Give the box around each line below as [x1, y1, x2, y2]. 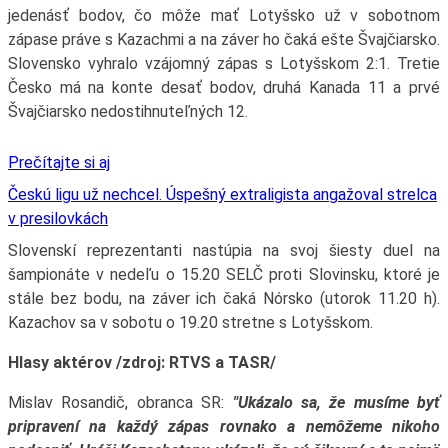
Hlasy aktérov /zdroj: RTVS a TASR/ [7, 352, 276, 372]
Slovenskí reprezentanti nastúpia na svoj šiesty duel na [7, 240, 441, 260]
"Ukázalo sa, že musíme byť [232, 392, 441, 412]
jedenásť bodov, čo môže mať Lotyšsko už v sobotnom [7, 5, 441, 25]
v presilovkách [7, 208, 108, 228]
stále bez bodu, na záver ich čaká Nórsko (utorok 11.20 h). [7, 288, 441, 308]
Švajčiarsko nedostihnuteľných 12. [7, 101, 248, 121]
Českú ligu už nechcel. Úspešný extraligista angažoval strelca [7, 184, 437, 204]
